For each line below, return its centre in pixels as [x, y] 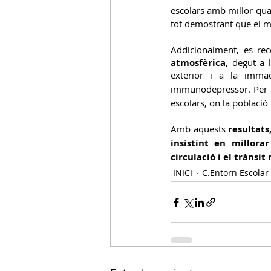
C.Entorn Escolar [235, 173]
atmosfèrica [198, 63]
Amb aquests [200, 129]
